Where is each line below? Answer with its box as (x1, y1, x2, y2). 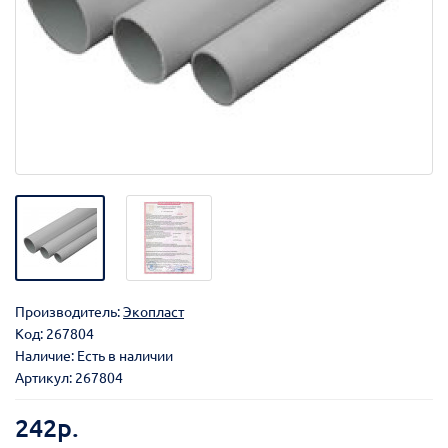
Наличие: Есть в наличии (15, 347, 173, 364)
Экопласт (123, 303, 184, 320)
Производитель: (15, 303, 123, 320)
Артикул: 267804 (15, 369, 123, 386)
